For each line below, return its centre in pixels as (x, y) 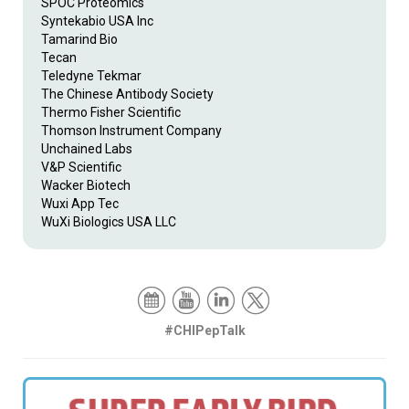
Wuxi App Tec (80, 203)
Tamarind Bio (79, 39)
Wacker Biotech (86, 185)
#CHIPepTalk (204, 330)
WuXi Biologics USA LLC (109, 221)
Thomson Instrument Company (131, 130)
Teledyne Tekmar (91, 75)
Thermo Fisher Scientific (112, 112)
